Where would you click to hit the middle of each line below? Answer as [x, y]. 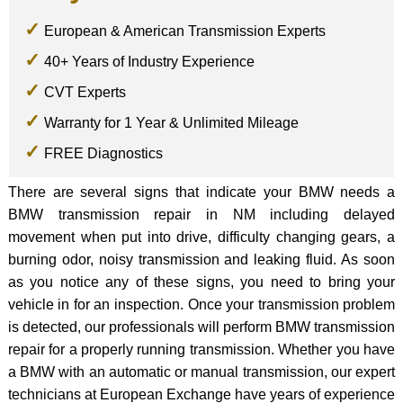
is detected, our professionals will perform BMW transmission [201, 327]
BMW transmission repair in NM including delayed [201, 215]
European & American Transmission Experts [184, 31]
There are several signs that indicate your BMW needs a [201, 193]
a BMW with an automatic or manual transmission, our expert [201, 372]
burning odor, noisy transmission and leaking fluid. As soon [201, 260]
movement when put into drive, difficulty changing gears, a [201, 237]
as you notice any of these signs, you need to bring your [201, 282]
